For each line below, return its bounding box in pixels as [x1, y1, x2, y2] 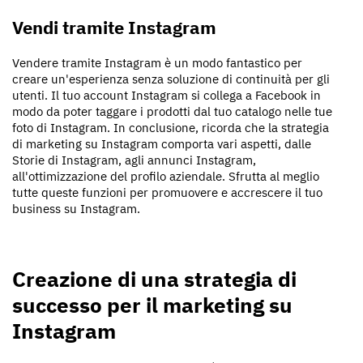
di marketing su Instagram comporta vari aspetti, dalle [12, 136, 311, 152]
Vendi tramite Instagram [12, 15, 216, 39]
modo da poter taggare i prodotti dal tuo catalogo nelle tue [12, 104, 332, 119]
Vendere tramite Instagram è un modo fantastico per [12, 55, 302, 70]
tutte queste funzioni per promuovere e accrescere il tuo [12, 185, 322, 200]
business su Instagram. [12, 201, 140, 216]
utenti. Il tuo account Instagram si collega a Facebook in [12, 88, 321, 103]
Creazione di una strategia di [12, 265, 297, 293]
